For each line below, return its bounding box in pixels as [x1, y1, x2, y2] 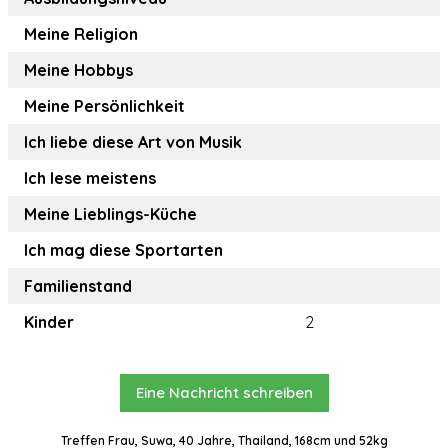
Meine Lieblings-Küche [24, 204, 197, 225]
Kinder [24, 312, 74, 333]
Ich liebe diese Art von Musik [24, 132, 242, 153]
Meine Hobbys [24, 60, 133, 81]
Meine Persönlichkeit [24, 96, 185, 117]
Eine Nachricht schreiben [135, 383, 313, 403]
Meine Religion [24, 24, 138, 45]
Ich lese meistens [24, 168, 156, 189]
